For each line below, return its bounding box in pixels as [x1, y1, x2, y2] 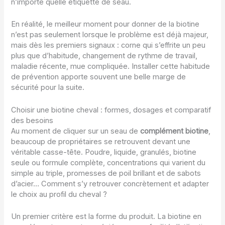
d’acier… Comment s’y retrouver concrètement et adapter [11, 179, 209, 188]
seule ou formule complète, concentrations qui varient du [11, 158, 206, 167]
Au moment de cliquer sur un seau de [11, 126, 141, 136]
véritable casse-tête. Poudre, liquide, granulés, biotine [11, 147, 197, 157]
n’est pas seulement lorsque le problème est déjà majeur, [11, 30, 209, 40]
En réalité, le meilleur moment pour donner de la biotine [11, 20, 200, 29]
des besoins [11, 116, 54, 125]
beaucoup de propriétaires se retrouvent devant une [11, 137, 191, 146]
